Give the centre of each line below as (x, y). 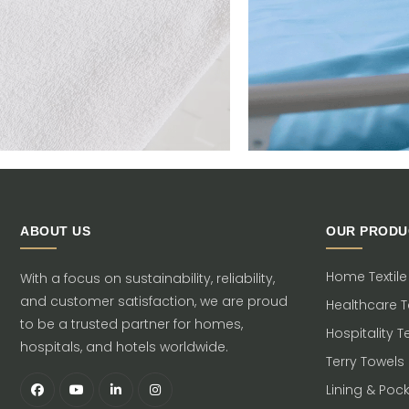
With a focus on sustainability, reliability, (147, 278)
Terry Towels (365, 362)
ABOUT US (55, 231)
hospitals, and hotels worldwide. (124, 347)
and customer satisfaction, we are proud (154, 301)
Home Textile (367, 277)
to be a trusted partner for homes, (131, 324)
